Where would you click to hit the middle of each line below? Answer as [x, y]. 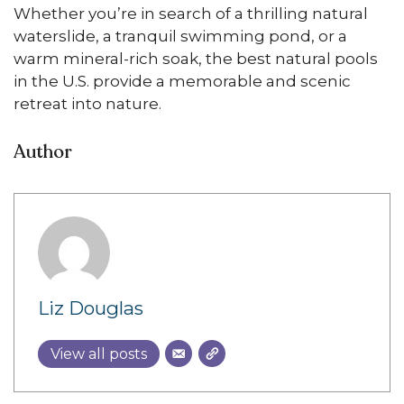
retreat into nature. [87, 104]
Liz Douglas [90, 308]
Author [43, 151]
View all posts [98, 354]
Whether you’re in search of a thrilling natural [191, 14]
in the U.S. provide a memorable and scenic [182, 81]
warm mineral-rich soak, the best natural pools [196, 59]
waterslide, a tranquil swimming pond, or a [180, 36]
